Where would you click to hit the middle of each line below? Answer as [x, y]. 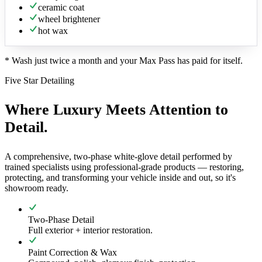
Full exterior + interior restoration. [90, 230]
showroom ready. [37, 188]
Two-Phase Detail [61, 219]
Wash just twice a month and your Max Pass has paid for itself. [127, 60]
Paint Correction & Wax [73, 252]
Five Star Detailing [39, 80]
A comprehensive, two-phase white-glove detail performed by [118, 156]
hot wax [53, 30]
